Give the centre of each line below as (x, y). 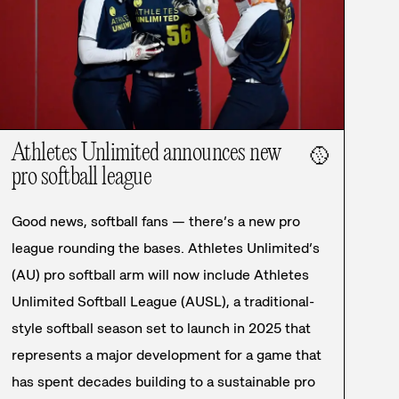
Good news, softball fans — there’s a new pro (155, 222)
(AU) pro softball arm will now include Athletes (160, 275)
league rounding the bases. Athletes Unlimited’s (165, 248)
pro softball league (81, 179)
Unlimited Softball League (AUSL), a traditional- (163, 302)
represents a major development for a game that (166, 355)
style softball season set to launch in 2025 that (161, 329)
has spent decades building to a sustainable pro (163, 382)
